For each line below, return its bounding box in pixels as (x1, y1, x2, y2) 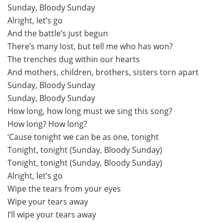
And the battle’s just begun (7, 28, 108, 39)
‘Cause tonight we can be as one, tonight (7, 131, 159, 143)
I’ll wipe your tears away (7, 209, 96, 221)
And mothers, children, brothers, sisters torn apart (7, 67, 199, 78)
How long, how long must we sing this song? (7, 106, 172, 117)
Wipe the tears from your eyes (7, 183, 121, 195)
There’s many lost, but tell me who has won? (7, 41, 173, 52)
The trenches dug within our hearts (7, 54, 140, 65)
